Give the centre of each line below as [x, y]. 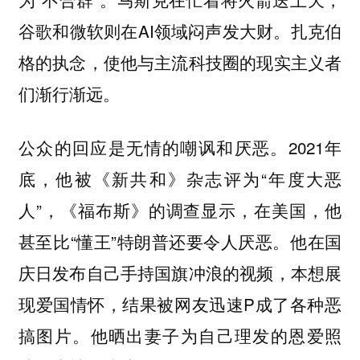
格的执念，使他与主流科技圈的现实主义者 [180, 62]
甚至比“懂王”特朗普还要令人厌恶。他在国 [180, 241]
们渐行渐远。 [69, 94]
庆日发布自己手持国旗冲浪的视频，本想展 [180, 273]
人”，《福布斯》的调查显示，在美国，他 [180, 210]
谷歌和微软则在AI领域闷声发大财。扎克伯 [180, 31]
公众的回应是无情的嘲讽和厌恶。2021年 [180, 147]
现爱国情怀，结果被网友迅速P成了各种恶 [180, 304]
